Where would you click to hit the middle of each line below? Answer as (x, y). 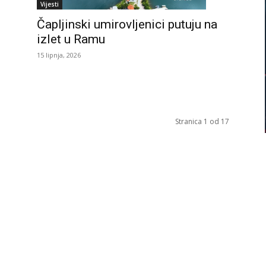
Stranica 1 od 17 (202, 121)
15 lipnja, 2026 (59, 55)
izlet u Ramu (71, 39)
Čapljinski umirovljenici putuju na (127, 25)
